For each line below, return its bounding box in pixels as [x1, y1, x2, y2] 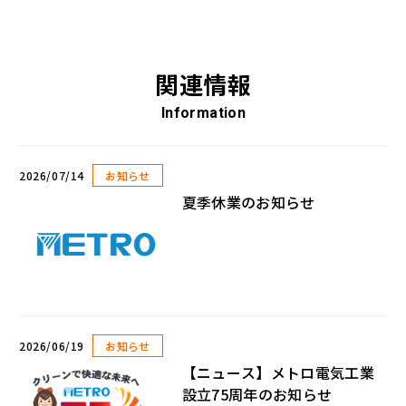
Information [160, 104, 246, 122]
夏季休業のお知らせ [181, 191, 315, 214]
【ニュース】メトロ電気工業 [181, 362, 374, 384]
